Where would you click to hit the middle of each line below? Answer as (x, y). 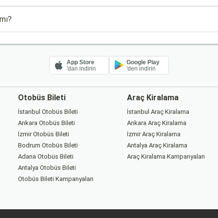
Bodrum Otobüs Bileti (48, 145)
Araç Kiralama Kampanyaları (166, 156)
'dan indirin (81, 69)
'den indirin (141, 69)
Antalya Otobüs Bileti (47, 168)
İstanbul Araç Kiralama (158, 112)
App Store (81, 62)
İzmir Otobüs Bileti (44, 134)
